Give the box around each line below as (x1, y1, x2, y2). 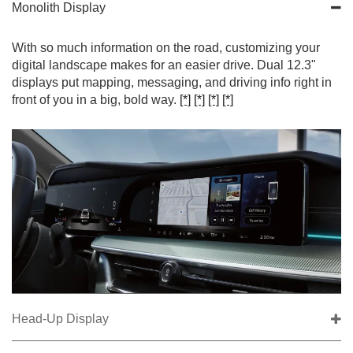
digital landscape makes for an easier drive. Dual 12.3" (12, 58, 316, 72)
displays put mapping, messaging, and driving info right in (12, 75, 332, 89)
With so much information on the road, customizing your (12, 40, 320, 54)
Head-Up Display (12, 312, 109, 326)
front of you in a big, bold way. (12, 92, 180, 106)
